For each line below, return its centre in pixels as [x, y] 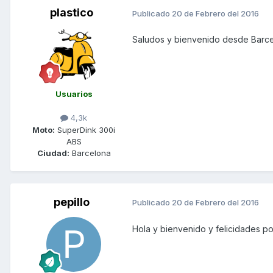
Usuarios [74, 94]
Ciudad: [53, 153]
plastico [71, 13]
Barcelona [90, 153]
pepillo [71, 202]
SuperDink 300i [85, 129]
